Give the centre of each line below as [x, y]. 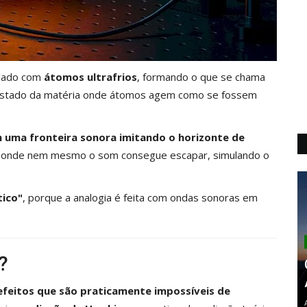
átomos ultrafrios [90, 76]
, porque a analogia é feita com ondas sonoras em [140, 197]
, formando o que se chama [201, 76]
